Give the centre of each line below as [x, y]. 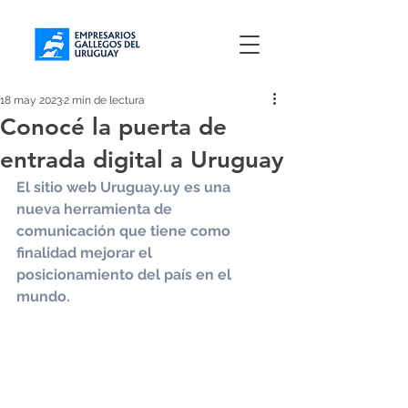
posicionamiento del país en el [126, 275]
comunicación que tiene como [125, 231]
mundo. [43, 296]
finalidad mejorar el [86, 253]
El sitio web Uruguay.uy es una [125, 187]
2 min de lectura [104, 100]
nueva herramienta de [96, 209]
